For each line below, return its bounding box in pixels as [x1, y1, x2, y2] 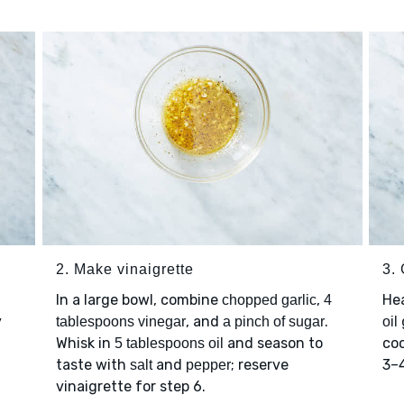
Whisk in [55, 335, 115, 353]
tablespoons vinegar [55, 314, 186, 330]
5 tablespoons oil [114, 335, 224, 352]
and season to [223, 335, 323, 353]
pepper [185, 357, 231, 373]
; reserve [230, 356, 289, 374]
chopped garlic [221, 292, 317, 308]
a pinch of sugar [222, 314, 325, 330]
